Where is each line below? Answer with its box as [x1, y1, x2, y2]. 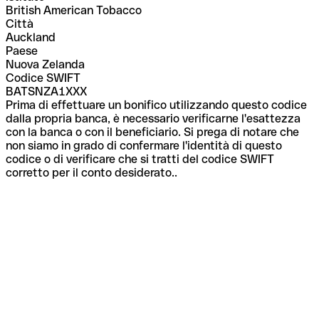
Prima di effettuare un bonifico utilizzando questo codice [6, 98, 307, 112]
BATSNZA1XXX [6, 84, 87, 98]
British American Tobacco [6, 3, 142, 17]
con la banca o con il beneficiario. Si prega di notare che [6, 125, 299, 139]
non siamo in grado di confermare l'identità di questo [6, 138, 282, 152]
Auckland [6, 30, 56, 44]
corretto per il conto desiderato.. [6, 165, 177, 179]
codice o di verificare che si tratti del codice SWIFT [6, 152, 274, 166]
